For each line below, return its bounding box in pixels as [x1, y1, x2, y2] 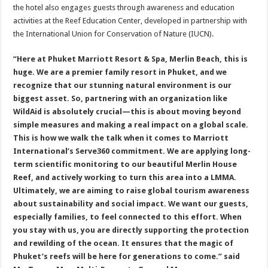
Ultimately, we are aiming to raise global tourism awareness [13, 186, 250, 195]
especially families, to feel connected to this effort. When [13, 212, 242, 221]
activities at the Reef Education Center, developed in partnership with [13, 16, 248, 25]
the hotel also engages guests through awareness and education [13, 3, 235, 12]
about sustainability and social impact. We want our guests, [13, 199, 249, 208]
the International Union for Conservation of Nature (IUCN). [13, 29, 214, 38]
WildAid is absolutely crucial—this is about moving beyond [13, 107, 242, 116]
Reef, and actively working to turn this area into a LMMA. [13, 173, 237, 182]
